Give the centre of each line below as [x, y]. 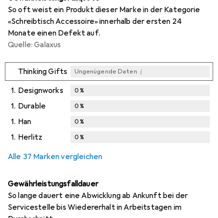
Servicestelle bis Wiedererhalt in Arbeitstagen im [95, 208]
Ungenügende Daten [106, 72]
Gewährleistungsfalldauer [53, 184]
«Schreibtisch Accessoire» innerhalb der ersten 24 [95, 22]
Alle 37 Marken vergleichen [55, 157]
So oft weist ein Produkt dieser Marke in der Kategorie [104, 10]
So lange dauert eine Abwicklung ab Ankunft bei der [98, 196]
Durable [32, 106]
